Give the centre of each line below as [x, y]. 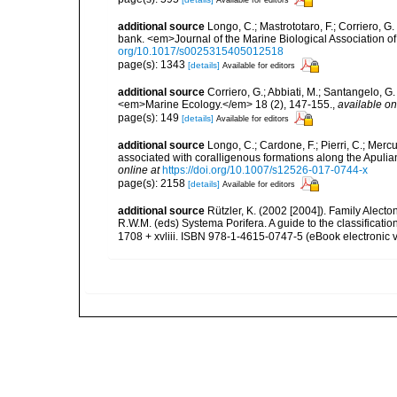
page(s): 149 [150, 117]
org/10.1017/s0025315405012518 [201, 52]
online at [139, 171]
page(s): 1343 [153, 64]
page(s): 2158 [153, 183]
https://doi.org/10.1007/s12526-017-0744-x [265, 171]
